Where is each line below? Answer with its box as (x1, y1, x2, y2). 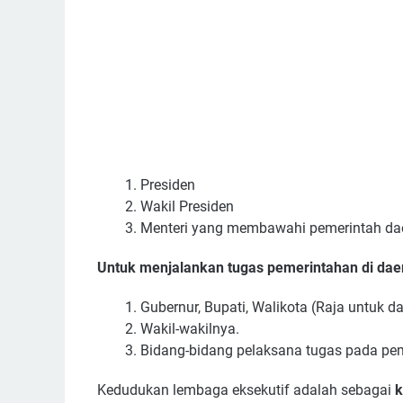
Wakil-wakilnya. (140, 320, 239, 337)
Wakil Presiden (140, 198, 234, 215)
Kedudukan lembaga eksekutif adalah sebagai (97, 381, 395, 399)
